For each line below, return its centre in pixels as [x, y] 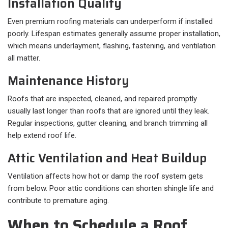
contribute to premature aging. [58, 201]
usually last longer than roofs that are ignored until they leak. [108, 111]
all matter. [24, 58]
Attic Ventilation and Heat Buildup [107, 159]
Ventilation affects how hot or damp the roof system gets [105, 176]
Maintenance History [68, 81]
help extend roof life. [42, 136]
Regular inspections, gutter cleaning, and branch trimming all [108, 123]
